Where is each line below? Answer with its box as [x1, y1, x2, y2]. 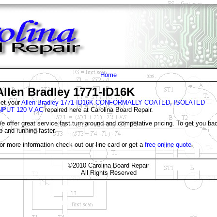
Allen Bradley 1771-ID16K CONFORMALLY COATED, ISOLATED [21, 99, 205, 106]
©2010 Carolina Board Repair [68, 162, 149, 169]
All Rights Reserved [80, 169, 137, 176]
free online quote [145, 140, 191, 148]
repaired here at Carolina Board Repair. [43, 106, 153, 113]
